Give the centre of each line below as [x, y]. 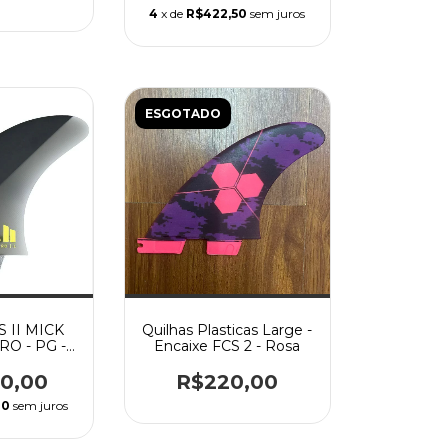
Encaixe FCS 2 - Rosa [227, 345]
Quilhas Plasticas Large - [227, 329]
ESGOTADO [182, 114]
